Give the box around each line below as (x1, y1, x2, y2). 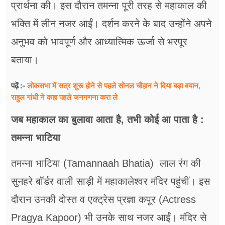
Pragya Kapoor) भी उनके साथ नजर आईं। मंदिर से (11, 212, 206, 223)
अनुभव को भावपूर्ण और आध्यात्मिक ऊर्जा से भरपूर (11, 36, 187, 48)
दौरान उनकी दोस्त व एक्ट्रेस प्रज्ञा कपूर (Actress (11, 194, 196, 205)
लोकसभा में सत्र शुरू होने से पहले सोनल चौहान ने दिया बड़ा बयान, (27, 80, 200, 91)
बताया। (11, 54, 39, 66)
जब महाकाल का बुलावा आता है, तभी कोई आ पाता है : (11, 114, 204, 126)
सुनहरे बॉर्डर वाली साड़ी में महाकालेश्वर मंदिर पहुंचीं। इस (11, 176, 210, 187)
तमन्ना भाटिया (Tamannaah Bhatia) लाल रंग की (11, 158, 201, 169)
